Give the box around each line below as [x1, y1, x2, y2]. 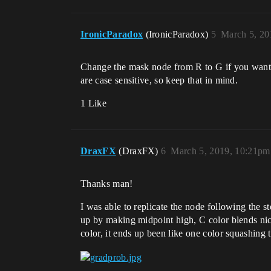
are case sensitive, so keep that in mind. [80, 75, 238, 86]
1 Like [80, 98, 106, 109]
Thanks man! [80, 178, 133, 189]
